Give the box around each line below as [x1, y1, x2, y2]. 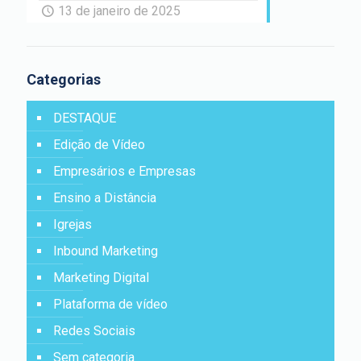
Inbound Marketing [53, 243, 158, 259]
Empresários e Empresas [53, 164, 196, 180]
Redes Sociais [53, 323, 135, 339]
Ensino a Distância [53, 190, 156, 206]
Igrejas [53, 217, 92, 233]
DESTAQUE [53, 110, 116, 127]
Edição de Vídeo [53, 137, 145, 153]
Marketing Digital [53, 270, 149, 286]
